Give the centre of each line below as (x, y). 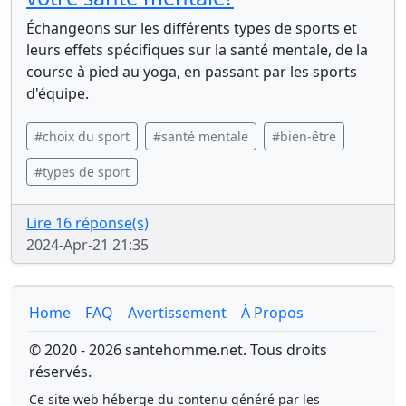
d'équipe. (58, 93)
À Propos (272, 313)
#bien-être (304, 136)
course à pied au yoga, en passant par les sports (192, 72)
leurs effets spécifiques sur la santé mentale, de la (197, 50)
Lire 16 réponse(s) (87, 223)
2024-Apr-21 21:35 (87, 245)
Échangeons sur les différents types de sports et (192, 28)
